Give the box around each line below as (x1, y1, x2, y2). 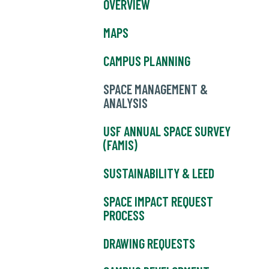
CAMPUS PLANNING (103, 53, 190, 69)
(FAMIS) (103, 137, 138, 153)
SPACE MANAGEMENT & (103, 81, 208, 97)
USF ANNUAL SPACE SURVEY (103, 123, 231, 139)
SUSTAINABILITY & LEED (103, 165, 214, 181)
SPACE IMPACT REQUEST (103, 193, 213, 210)
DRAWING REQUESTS (103, 235, 195, 252)
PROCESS (103, 207, 145, 223)
